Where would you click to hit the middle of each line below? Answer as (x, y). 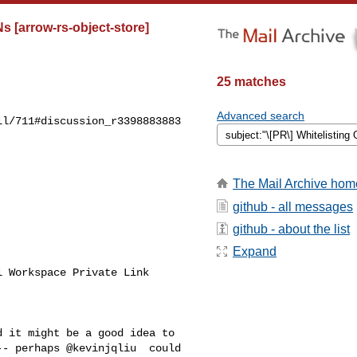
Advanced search (261, 116)
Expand (255, 252)
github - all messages (293, 206)
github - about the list (291, 229)
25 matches (251, 82)
